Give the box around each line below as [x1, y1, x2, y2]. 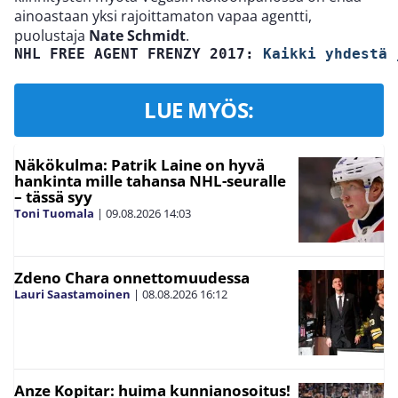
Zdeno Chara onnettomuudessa [14, 267, 250, 289]
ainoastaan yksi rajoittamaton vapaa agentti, [14, 6, 312, 27]
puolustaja [14, 26, 89, 46]
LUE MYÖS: [144, 95, 254, 125]
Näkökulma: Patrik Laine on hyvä [14, 155, 265, 176]
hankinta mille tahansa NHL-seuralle [14, 171, 286, 192]
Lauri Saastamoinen [14, 286, 131, 303]
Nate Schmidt [89, 26, 186, 46]
